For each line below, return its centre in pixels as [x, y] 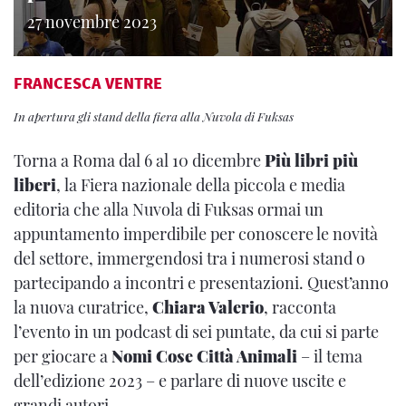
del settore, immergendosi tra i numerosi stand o [189, 258]
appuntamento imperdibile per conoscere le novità [196, 234]
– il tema [330, 356]
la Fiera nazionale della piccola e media [205, 185]
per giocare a [63, 356]
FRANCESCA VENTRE [88, 83]
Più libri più [311, 160]
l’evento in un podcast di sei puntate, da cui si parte [196, 332]
